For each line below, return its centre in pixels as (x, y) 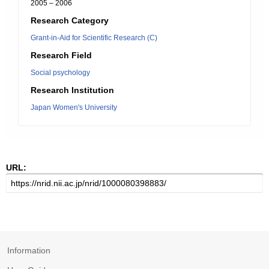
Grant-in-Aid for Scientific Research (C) (94, 38)
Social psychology (60, 73)
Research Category (70, 20)
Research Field (61, 55)
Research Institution (72, 90)
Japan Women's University (74, 107)
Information (29, 250)
